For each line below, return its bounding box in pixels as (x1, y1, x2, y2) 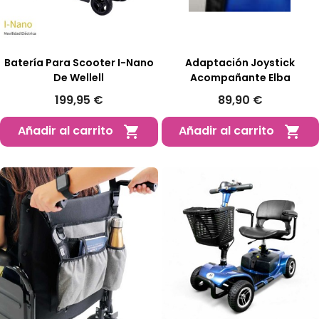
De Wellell (53, 70, 105, 85)
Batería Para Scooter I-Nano (4, 55, 154, 70)
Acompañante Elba (189, 70, 291, 85)
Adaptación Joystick (185, 55, 296, 70)
